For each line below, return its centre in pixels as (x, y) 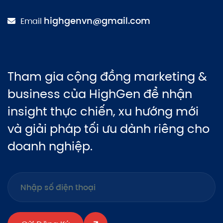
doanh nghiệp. (50, 146)
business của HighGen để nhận (100, 94)
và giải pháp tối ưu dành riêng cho (109, 129)
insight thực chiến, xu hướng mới (103, 111)
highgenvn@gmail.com (97, 21)
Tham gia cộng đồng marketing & (107, 77)
